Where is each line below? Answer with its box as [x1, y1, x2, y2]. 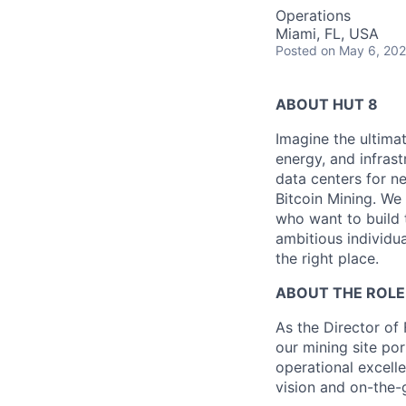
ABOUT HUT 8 [275, 95, 378, 113]
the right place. [275, 249, 379, 267]
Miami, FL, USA [275, 24, 379, 43]
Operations [275, 6, 351, 24]
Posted [275, 43, 317, 58]
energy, [275, 150, 325, 168]
